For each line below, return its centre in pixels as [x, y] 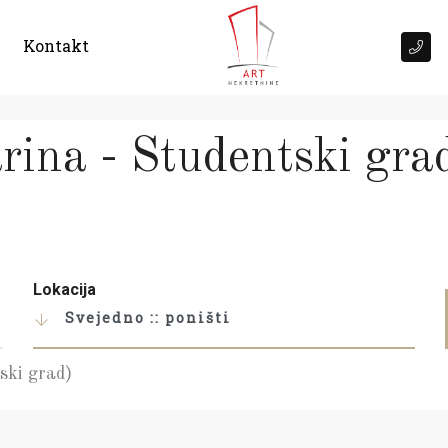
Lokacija [65, 289]
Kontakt [56, 45]
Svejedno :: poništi [147, 317]
